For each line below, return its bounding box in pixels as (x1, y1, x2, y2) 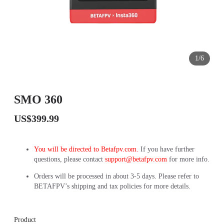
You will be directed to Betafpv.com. (34, 145, 140, 153)
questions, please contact (34, 155, 103, 163)
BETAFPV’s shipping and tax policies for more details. (34, 182, 192, 190)
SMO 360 (14, 93, 62, 106)
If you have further (140, 145, 194, 153)
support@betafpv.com (105, 155, 167, 163)
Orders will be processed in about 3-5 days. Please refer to (34, 172, 199, 180)
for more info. (167, 155, 209, 163)
